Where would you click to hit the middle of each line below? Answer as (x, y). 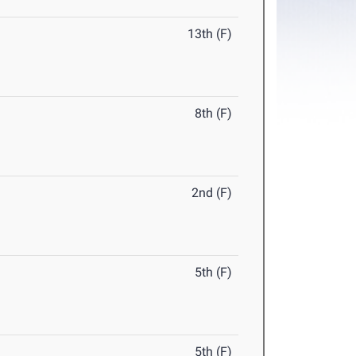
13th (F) (210, 34)
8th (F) (214, 114)
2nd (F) (212, 193)
